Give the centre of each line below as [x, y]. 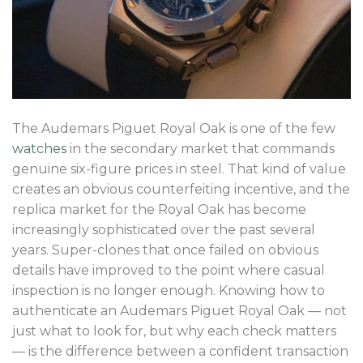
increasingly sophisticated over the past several [164, 230]
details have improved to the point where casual [169, 271]
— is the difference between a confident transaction [180, 352]
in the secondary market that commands [201, 149]
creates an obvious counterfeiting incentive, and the [181, 190]
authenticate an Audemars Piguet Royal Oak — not [179, 311]
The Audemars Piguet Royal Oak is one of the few [174, 129]
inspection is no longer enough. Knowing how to [169, 291]
